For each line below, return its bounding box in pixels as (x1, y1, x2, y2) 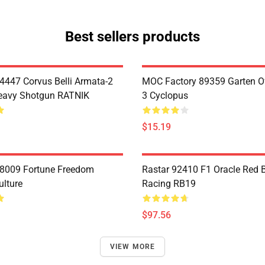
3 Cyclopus (142, 90, 188, 101)
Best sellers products (65, 28, 200, 45)
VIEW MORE (109, 243, 156, 251)
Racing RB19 (142, 178, 196, 189)
